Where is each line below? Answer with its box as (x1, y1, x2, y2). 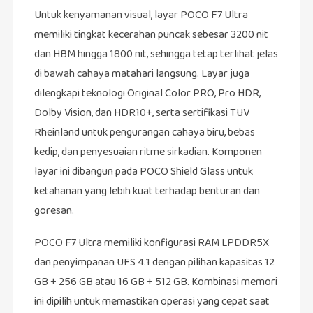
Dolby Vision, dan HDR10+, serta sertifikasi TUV (34, 104, 249, 124)
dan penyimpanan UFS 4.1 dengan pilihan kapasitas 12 (34, 254, 275, 273)
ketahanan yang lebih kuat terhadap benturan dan (34, 182, 260, 202)
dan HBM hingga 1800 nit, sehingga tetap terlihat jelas (34, 45, 278, 65)
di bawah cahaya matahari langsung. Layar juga (34, 65, 249, 85)
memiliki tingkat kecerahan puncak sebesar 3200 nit (34, 26, 268, 45)
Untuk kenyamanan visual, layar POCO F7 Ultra (34, 6, 248, 26)
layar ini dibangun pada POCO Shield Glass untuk (34, 163, 253, 182)
